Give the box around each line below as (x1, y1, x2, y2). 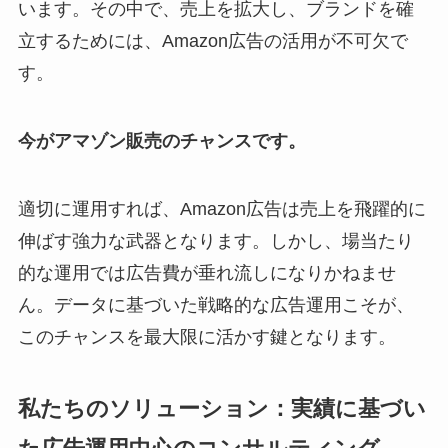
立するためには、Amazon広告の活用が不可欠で (17, 31, 408, 52)
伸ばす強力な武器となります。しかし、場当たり (17, 231, 414, 252)
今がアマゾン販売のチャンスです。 (17, 131, 306, 152)
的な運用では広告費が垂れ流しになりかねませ (17, 263, 396, 284)
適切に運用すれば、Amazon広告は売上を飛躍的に (17, 199, 426, 220)
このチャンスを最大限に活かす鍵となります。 (17, 327, 396, 348)
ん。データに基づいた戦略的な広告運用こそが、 (17, 295, 414, 316)
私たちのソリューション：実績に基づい (17, 395, 426, 421)
